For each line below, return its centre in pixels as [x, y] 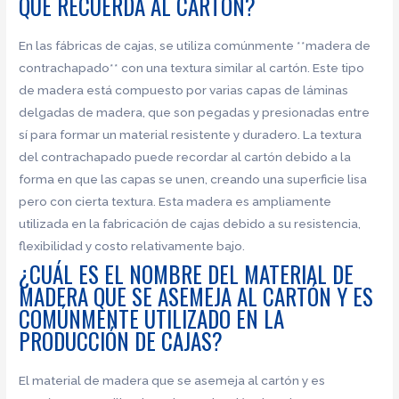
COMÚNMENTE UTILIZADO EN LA [152, 319]
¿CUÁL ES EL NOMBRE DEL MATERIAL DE [187, 274]
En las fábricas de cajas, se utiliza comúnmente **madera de [195, 45]
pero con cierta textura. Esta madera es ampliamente [175, 201]
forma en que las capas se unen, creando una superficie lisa [193, 179]
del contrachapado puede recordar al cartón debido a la [185, 156]
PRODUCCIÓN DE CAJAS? [121, 341]
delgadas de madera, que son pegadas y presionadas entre [195, 112]
